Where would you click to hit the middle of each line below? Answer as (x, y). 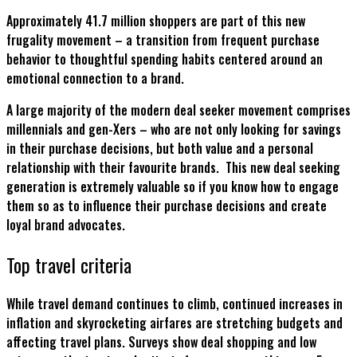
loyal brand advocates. (67, 224)
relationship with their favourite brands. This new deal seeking (173, 167)
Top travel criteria (69, 264)
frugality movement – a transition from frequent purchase (163, 39)
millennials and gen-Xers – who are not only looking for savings (174, 129)
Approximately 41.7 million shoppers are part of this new (156, 20)
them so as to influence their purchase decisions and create (167, 205)
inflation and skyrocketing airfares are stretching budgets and (175, 323)
